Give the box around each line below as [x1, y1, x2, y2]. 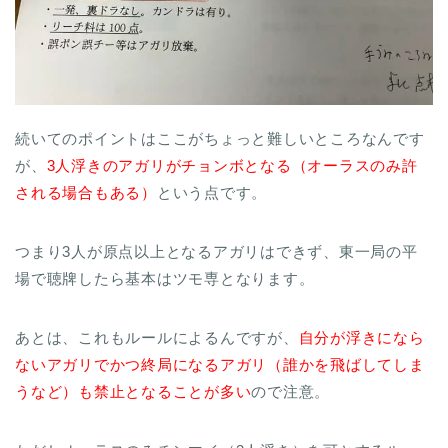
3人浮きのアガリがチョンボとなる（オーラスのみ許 [46, 157, 418, 175]
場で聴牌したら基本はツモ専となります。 [15, 270, 315, 288]
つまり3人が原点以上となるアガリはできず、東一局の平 [15, 243, 418, 261]
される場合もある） [15, 184, 157, 202]
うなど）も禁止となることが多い [15, 383, 252, 401]
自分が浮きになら [298, 329, 425, 347]
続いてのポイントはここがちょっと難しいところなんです [15, 130, 425, 148]
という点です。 [156, 184, 268, 202]
